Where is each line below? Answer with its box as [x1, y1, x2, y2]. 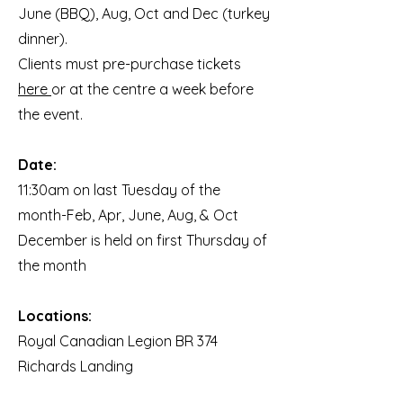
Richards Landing [18, 357, 133, 376]
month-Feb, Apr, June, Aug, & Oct [18, 206, 238, 225]
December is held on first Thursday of [18, 231, 267, 250]
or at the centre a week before [51, 80, 254, 99]
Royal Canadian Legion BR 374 [18, 332, 221, 351]
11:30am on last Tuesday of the [18, 181, 220, 200]
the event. [18, 105, 86, 124]
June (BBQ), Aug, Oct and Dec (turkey [18, 4, 270, 23]
